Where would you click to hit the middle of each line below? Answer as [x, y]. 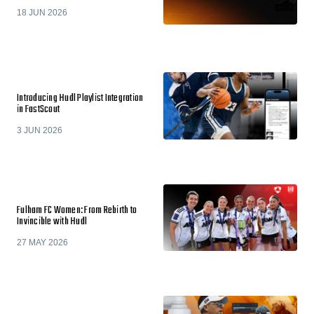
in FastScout [38, 110]
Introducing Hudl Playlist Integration [80, 98]
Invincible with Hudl [52, 221]
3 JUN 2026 [40, 130]
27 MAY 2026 [42, 242]
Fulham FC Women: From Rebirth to [77, 210]
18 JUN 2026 [42, 13]
